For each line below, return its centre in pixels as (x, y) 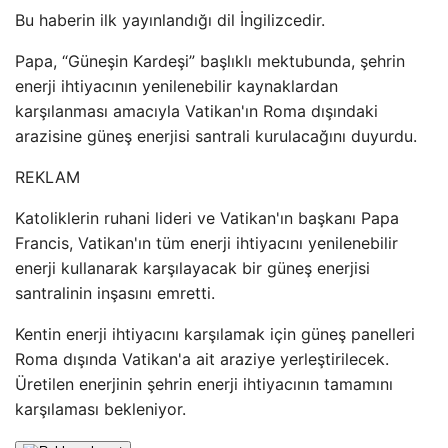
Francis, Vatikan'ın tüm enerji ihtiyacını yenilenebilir (206, 243)
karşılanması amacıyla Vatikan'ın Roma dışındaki (196, 111)
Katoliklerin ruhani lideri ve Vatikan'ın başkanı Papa (207, 218)
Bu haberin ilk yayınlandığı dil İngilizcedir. (170, 20)
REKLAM (47, 177)
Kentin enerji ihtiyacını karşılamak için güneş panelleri (215, 334)
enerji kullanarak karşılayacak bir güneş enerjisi (192, 268)
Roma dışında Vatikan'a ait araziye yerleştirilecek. (202, 359)
